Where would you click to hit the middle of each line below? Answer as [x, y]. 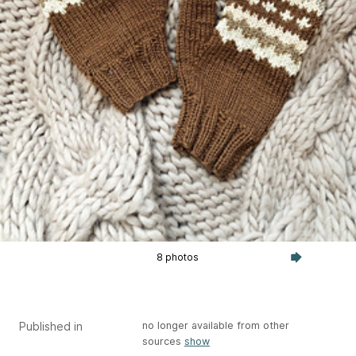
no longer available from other [216, 325]
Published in [51, 326]
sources [163, 341]
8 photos [178, 257]
